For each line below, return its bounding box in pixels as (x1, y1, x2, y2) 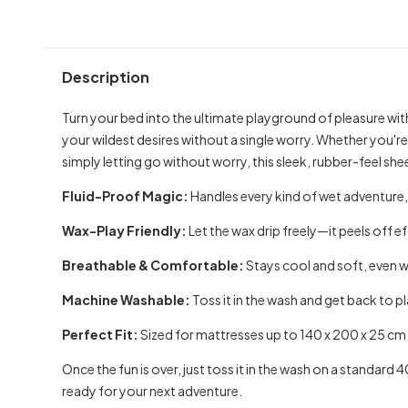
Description (62, 67, 149, 87)
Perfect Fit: (62, 325, 138, 342)
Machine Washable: (62, 291, 192, 308)
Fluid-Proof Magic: (62, 187, 189, 204)
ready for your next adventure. (62, 382, 242, 399)
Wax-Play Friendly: (62, 221, 187, 239)
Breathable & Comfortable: (62, 256, 246, 273)
